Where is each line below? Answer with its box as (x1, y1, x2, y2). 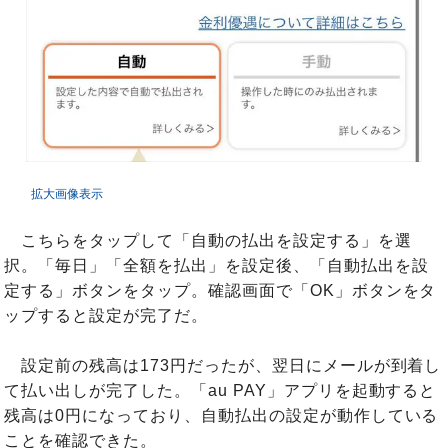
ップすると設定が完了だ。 (4, 307, 208, 325)
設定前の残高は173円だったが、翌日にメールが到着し (4, 357, 442, 375)
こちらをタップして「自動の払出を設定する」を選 (4, 232, 412, 250)
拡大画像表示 (31, 187, 104, 202)
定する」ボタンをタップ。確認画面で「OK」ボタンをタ (4, 282, 437, 300)
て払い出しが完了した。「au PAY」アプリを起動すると (4, 382, 437, 400)
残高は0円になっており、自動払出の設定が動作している (4, 407, 439, 425)
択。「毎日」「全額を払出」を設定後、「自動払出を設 (4, 257, 429, 275)
